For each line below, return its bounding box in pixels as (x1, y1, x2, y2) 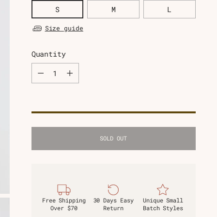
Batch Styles (142, 204, 184, 212)
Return (103, 204, 124, 212)
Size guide (45, 24, 83, 33)
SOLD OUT (100, 135, 127, 142)
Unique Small (142, 197, 184, 204)
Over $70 (50, 204, 77, 212)
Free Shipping (42, 197, 86, 204)
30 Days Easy (93, 197, 134, 204)
